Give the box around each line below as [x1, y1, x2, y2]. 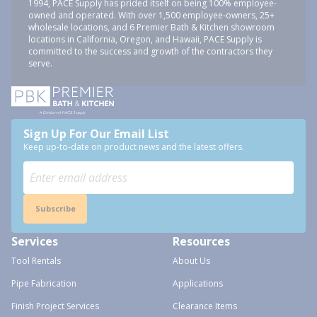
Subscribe [35, 203, 76, 214]
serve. [28, 57, 52, 69]
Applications [173, 277, 223, 289]
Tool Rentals [11, 255, 61, 267]
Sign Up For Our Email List [23, 126, 169, 142]
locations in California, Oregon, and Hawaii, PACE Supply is [28, 33, 262, 45]
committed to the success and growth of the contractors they [28, 45, 272, 57]
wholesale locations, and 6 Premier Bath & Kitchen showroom [28, 21, 275, 33]
